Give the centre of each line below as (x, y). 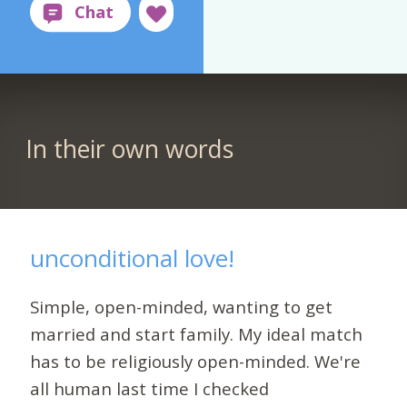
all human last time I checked (150, 389)
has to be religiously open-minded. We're (196, 362)
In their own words (129, 149)
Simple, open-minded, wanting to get (182, 307)
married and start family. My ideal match (197, 334)
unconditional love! (133, 258)
